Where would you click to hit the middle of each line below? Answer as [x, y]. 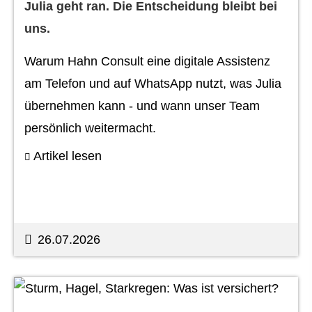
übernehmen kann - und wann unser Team [142, 106]
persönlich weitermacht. [90, 128]
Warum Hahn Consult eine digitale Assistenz [147, 61]
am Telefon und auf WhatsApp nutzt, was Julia [153, 84]
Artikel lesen [68, 156]
